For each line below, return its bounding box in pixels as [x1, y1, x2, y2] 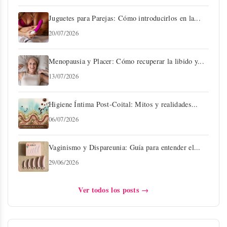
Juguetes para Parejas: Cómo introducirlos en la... [49, 13, 201, 23]
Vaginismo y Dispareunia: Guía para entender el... [49, 142, 201, 152]
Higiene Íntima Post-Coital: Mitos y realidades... [49, 99, 198, 109]
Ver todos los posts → [78, 184, 149, 195]
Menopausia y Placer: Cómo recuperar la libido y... [49, 56, 204, 66]
